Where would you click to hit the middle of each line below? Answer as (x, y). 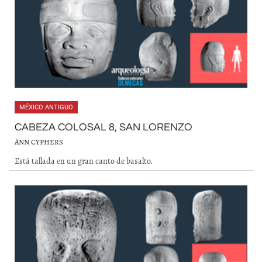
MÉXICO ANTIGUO (46, 107)
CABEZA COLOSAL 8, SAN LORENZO (104, 127)
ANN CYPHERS (39, 142)
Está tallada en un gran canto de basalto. (84, 161)
